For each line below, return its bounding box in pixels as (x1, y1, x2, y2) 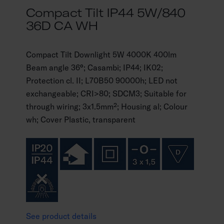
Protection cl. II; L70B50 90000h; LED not (26, 75, 177, 85)
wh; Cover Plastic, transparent (26, 114, 135, 124)
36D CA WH (26, 18, 98, 33)
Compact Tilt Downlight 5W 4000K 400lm (26, 49, 176, 59)
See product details (26, 211, 96, 221)
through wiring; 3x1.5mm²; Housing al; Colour (26, 101, 187, 111)
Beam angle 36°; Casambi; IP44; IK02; (26, 62, 163, 72)
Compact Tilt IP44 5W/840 (26, 5, 186, 20)
